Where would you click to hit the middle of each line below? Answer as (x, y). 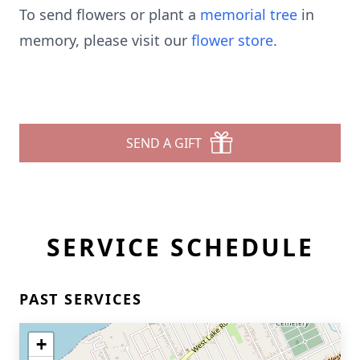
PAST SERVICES (81, 299)
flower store (232, 40)
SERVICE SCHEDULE (180, 247)
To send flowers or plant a (110, 14)
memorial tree (249, 14)
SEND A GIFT (164, 143)
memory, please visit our (105, 40)
